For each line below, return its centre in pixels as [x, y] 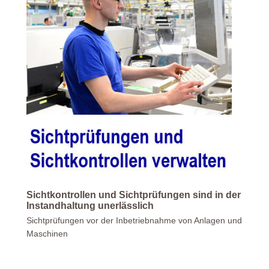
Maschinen [47, 234]
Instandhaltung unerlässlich [90, 206]
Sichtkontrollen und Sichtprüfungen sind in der [134, 195]
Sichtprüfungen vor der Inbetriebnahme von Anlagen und [134, 221]
